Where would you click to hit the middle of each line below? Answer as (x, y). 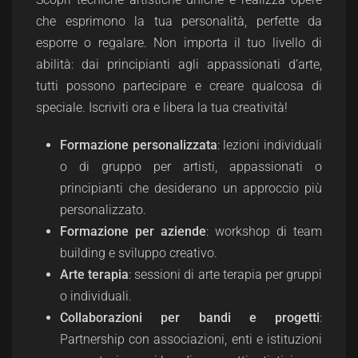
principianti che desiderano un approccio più (191, 188)
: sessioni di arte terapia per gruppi (226, 274)
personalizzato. (103, 209)
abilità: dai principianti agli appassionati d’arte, (179, 64)
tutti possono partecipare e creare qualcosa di (179, 86)
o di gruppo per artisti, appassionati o (191, 166)
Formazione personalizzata (139, 145)
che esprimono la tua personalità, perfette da (179, 21)
